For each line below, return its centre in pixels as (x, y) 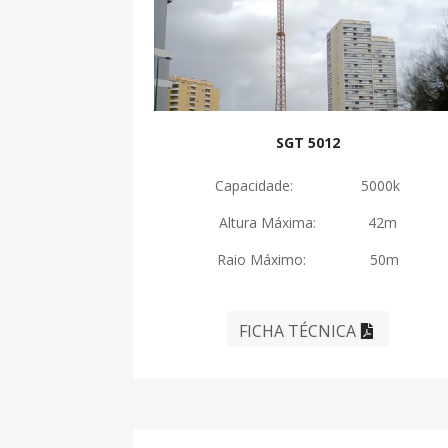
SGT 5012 (307, 143)
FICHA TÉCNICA (298, 331)
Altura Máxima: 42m (307, 223)
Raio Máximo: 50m (307, 260)
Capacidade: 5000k (308, 186)
